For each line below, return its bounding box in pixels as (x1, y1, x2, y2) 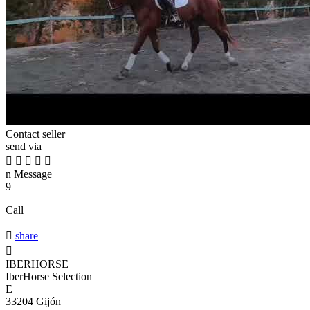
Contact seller (6, 128, 65, 140)
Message (11, 168, 52, 181)
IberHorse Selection (6, 271, 92, 283)
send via (6, 140, 42, 153)
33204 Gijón (6, 295, 61, 308)
